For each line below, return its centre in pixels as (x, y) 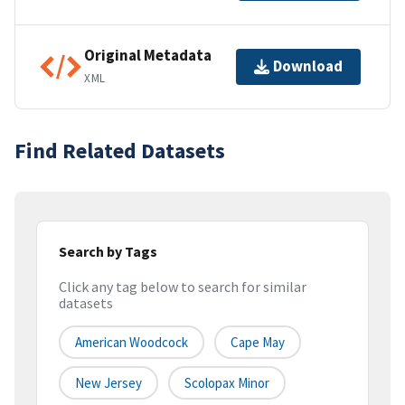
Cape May (258, 343)
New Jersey (108, 383)
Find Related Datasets (120, 150)
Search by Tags (108, 251)
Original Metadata (148, 56)
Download (308, 66)
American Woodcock (132, 343)
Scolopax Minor (227, 383)
